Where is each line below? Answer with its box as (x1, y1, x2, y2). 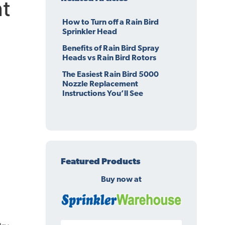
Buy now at (100, 176, 142, 184)
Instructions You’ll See (62, 90, 144, 98)
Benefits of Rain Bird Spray (62, 45, 160, 53)
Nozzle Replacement (62, 80, 139, 89)
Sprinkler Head (62, 28, 118, 37)
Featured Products (61, 158, 141, 167)
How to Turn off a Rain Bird (62, 19, 159, 27)
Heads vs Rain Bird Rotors (62, 54, 157, 63)
